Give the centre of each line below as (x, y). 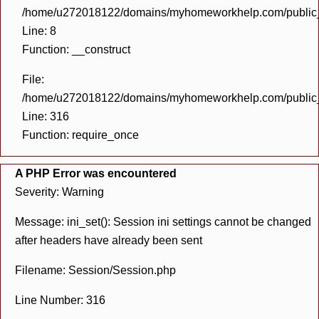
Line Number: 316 (60, 300)
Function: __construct (76, 49)
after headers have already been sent (109, 240)
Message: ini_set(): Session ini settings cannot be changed (163, 222)
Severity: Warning (59, 192)
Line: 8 (39, 31)
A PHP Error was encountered (96, 173)
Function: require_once (80, 135)
